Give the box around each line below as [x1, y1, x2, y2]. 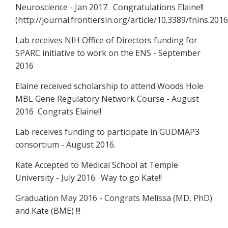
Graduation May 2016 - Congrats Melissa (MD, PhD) [15, 192, 212, 204]
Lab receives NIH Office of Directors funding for [15, 34, 197, 46]
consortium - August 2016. [15, 138, 118, 150]
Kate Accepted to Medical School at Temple [15, 159, 178, 170]
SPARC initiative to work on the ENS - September [15, 47, 201, 59]
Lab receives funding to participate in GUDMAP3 [15, 126, 199, 137]
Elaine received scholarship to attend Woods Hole [15, 80, 204, 92]
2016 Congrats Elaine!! [15, 105, 101, 117]
